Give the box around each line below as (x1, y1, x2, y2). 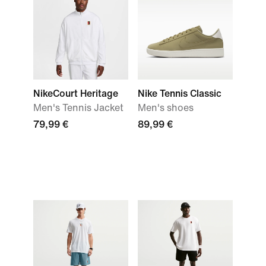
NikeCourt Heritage (33, 88, 118, 99)
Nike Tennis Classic (138, 88, 221, 99)
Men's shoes (138, 103, 194, 113)
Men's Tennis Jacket (33, 103, 123, 113)
